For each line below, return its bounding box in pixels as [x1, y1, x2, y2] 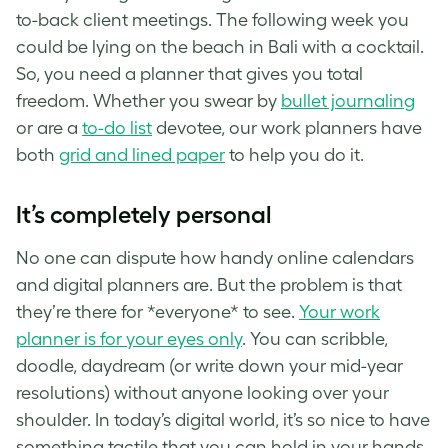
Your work [299, 301, 380, 322]
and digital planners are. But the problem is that [16, 274, 402, 295]
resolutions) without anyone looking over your [16, 382, 389, 403]
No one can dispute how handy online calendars [16, 247, 414, 268]
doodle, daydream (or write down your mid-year [16, 355, 403, 376]
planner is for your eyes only [16, 328, 242, 349]
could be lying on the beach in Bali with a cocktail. [16, 36, 424, 57]
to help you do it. [225, 144, 364, 165]
